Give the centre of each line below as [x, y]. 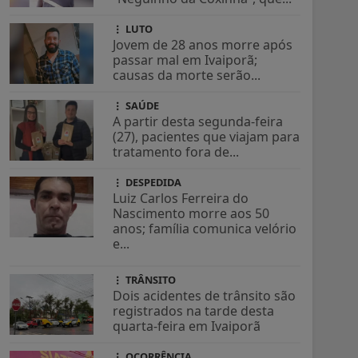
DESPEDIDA [153, 183]
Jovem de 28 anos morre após [203, 45]
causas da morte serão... [187, 76]
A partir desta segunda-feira [198, 122]
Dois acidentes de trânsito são [205, 296]
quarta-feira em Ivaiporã [187, 326]
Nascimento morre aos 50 [191, 214]
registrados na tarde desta [194, 311]
